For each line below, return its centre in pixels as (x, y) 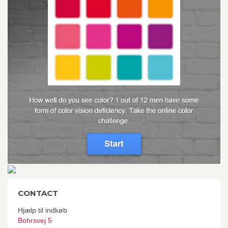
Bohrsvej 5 (35, 220)
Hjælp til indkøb (42, 210)
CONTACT (38, 193)
